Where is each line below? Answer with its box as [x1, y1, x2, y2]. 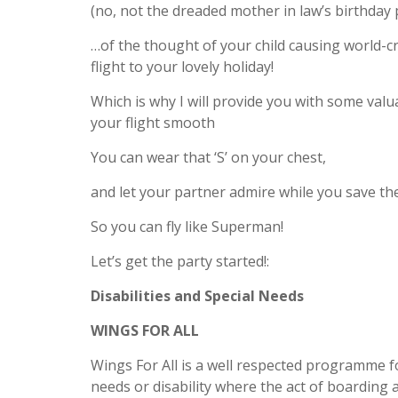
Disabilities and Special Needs [91, 286, 304, 306]
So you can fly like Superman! [91, 217, 283, 236]
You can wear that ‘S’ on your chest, [91, 147, 326, 167]
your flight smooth [91, 113, 215, 132]
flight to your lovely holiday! [91, 57, 274, 76]
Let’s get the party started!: [91, 251, 269, 271]
